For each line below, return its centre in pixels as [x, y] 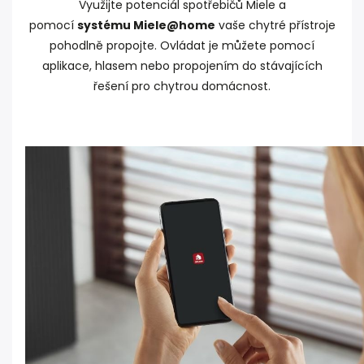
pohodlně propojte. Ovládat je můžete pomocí [182, 46]
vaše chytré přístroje [275, 26]
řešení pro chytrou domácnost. [182, 87]
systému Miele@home [146, 26]
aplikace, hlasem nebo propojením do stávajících [182, 66]
